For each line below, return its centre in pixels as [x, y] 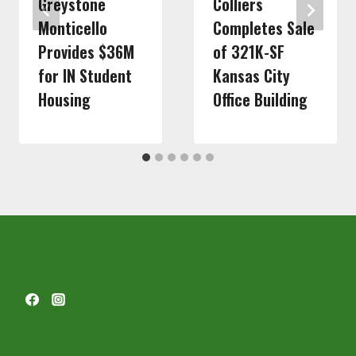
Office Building [260, 99]
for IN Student [85, 75]
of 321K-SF [249, 51]
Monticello [73, 27]
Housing [64, 99]
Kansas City [252, 75]
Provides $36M [86, 51]
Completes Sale [264, 27]
